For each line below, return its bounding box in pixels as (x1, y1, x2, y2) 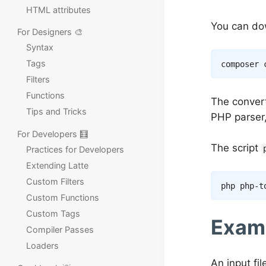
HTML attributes (26, 5, 91, 15)
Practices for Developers (26, 144, 124, 154)
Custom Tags (26, 208, 80, 218)
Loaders (26, 240, 59, 251)
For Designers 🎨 (17, 27, 83, 37)
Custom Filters (26, 176, 84, 186)
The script (211, 142, 261, 154)
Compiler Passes (26, 224, 94, 235)
